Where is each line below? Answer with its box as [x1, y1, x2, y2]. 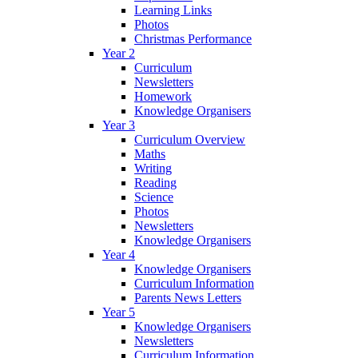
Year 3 [102, 117, 135, 132]
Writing [134, 161, 172, 175]
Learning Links [134, 2, 212, 17]
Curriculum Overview [134, 132, 245, 146]
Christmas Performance [134, 31, 252, 46]
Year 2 [102, 46, 135, 60]
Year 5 [102, 304, 135, 319]
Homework [134, 89, 192, 103]
